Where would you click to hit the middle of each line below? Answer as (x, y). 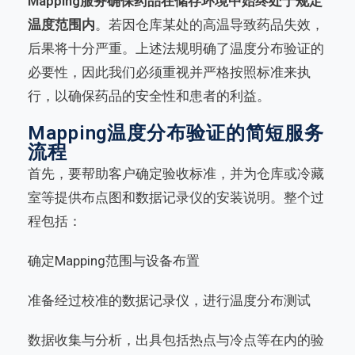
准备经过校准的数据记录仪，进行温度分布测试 (169, 301)
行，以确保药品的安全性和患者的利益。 (149, 96)
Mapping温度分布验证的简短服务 (176, 134)
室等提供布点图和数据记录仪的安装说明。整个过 (176, 198)
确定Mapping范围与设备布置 (114, 261)
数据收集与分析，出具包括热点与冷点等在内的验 (176, 340)
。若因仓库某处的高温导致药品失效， (210, 25)
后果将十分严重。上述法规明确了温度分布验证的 (176, 49)
